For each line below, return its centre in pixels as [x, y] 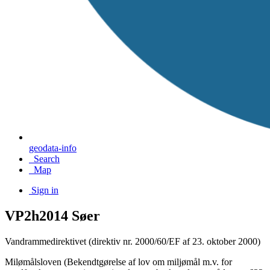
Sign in [45, 190]
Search [47, 159]
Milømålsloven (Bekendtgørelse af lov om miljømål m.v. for [118, 262]
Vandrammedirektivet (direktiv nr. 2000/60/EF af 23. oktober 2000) [133, 241]
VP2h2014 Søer [52, 215]
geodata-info [53, 148]
